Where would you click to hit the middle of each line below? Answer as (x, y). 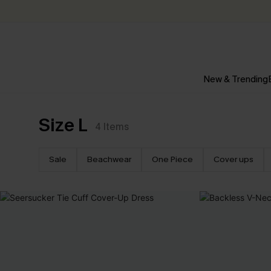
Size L (63, 125)
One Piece (172, 159)
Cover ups (233, 159)
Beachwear (109, 159)
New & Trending (236, 79)
